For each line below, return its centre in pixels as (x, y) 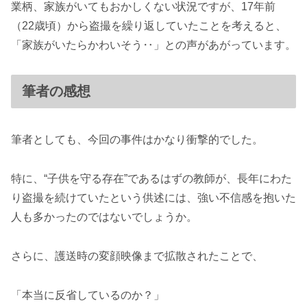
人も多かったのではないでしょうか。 (104, 217)
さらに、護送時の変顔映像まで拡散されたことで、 (137, 256)
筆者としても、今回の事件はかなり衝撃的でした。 (137, 140)
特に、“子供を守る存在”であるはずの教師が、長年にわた (151, 179)
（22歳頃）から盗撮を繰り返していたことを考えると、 (149, 26)
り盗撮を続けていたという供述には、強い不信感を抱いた (153, 198)
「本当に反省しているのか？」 (88, 295)
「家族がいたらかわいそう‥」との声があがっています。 (153, 45)
